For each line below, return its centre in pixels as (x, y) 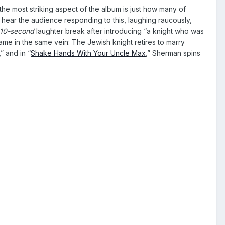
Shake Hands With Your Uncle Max (88, 53)
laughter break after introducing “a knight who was (120, 31)
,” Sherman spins (173, 53)
